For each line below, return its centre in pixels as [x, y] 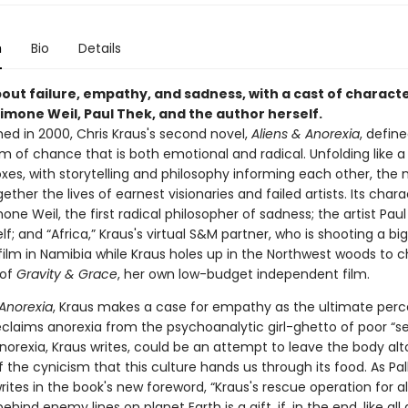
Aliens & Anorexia [305, 134]
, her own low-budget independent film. [243, 274]
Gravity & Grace [66, 274]
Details [99, 48]
